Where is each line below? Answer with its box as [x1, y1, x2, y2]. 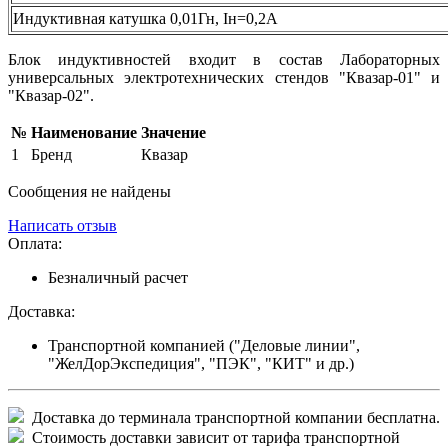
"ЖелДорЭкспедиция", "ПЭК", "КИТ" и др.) [48, 354, 354, 372]
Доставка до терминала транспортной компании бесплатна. [24, 408, 440, 426]
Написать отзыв [8, 216, 117, 234]
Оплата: [8, 234, 62, 252]
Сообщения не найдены [8, 182, 171, 200]
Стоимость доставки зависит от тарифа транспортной [24, 428, 400, 446]
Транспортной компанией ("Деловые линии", [48, 336, 360, 354]
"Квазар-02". [8, 86, 94, 104]
